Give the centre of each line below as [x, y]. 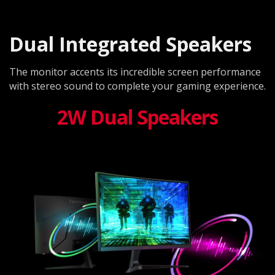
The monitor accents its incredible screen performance [135, 72]
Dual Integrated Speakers [130, 44]
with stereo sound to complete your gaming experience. [137, 86]
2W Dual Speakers [137, 117]
